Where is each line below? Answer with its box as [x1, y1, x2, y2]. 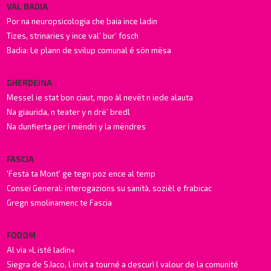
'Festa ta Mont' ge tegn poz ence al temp [7, 168, 156, 178]
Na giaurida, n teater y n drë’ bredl [7, 106, 131, 117]
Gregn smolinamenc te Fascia [7, 197, 113, 207]
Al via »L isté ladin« [7, 244, 76, 255]
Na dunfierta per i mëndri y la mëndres [7, 121, 146, 131]
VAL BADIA [7, 1, 48, 11]
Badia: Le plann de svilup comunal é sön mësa [7, 45, 172, 55]
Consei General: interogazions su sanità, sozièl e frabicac [7, 183, 212, 193]
